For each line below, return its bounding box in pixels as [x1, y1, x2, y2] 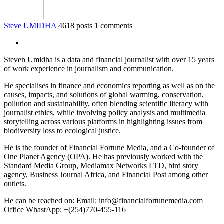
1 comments [94, 21, 132, 30]
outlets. [4, 179, 26, 188]
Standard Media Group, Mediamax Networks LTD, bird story [4, 161, 198, 170]
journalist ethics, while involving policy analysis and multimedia [4, 108, 205, 117]
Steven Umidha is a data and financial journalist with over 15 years [4, 55, 214, 64]
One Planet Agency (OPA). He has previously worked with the [4, 152, 203, 161]
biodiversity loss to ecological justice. [4, 126, 121, 135]
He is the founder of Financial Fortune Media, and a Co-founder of [4, 143, 214, 152]
